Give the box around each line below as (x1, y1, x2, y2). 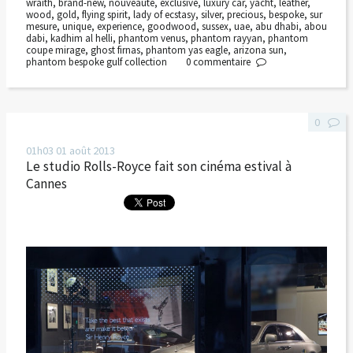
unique (61, 20, 91, 34)
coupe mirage (25, 43, 85, 58)
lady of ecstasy (132, 8, 195, 22)
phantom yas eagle (145, 43, 228, 58)
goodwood (147, 20, 196, 34)
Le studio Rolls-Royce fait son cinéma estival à (25, 157, 292, 175)
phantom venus (117, 32, 185, 46)
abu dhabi (255, 20, 299, 34)
